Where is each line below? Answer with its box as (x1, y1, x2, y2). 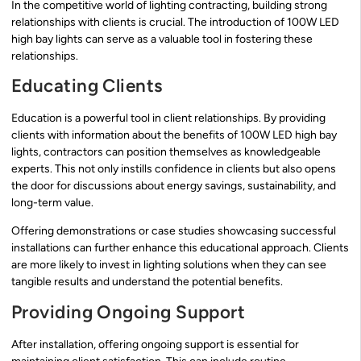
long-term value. (11, 195, 93, 210)
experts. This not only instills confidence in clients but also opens (11, 161, 336, 176)
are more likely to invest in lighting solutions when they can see (11, 258, 326, 272)
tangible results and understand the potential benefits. (11, 275, 283, 289)
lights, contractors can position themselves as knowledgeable (11, 144, 321, 159)
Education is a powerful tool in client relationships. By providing (11, 110, 326, 125)
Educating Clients (11, 74, 163, 97)
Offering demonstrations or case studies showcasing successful (11, 224, 336, 239)
